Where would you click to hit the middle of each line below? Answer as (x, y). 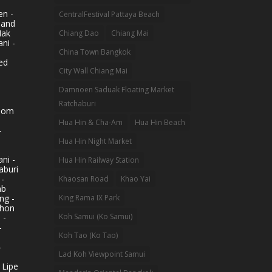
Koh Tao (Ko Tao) (89, 235)
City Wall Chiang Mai (93, 70)
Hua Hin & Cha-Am (91, 122)
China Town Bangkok (95, 52)
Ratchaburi (78, 103)
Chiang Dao (79, 33)
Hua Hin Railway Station (99, 160)
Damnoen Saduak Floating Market (117, 89)
